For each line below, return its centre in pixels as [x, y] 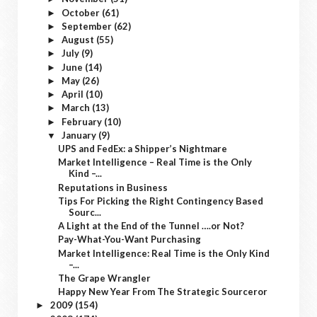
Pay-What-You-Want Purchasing [130, 240]
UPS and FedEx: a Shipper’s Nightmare [143, 149]
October [81, 12]
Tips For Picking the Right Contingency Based [161, 201]
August [79, 40]
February [82, 121]
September [87, 26]
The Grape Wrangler [105, 278]
